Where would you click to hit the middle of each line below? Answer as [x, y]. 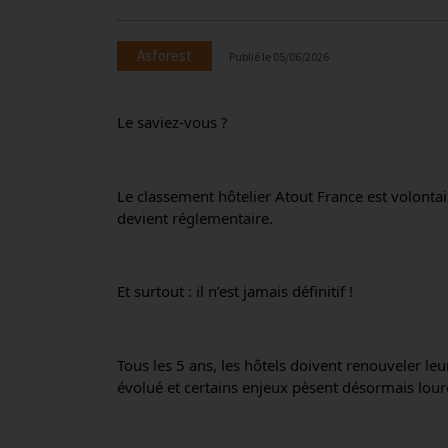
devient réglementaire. [195, 217]
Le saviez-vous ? [172, 122]
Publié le [251, 56]
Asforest [164, 55]
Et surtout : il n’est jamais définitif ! [235, 291]
